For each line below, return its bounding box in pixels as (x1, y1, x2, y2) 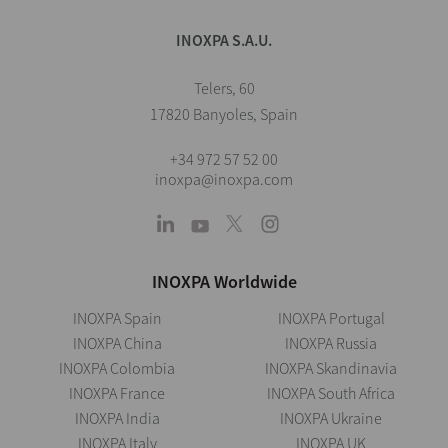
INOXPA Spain (72, 307, 162, 328)
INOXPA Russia (285, 332, 377, 353)
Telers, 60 (193, 77, 255, 98)
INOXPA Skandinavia (265, 357, 397, 378)
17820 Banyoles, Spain (150, 103, 298, 124)
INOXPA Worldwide (151, 269, 297, 293)
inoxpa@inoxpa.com (155, 168, 293, 189)
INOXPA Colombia (59, 357, 175, 378)
